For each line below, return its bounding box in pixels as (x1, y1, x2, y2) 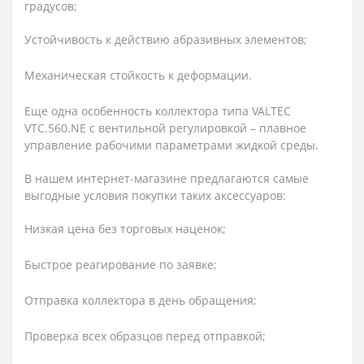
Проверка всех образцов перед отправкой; (24, 328, 266, 344)
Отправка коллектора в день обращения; (24, 292, 257, 309)
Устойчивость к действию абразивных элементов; (24, 32, 307, 48)
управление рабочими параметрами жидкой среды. (24, 137, 318, 154)
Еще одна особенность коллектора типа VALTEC (24, 103, 291, 119)
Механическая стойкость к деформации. (24, 67, 252, 84)
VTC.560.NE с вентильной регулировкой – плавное (24, 120, 306, 136)
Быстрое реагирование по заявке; (24, 257, 217, 273)
